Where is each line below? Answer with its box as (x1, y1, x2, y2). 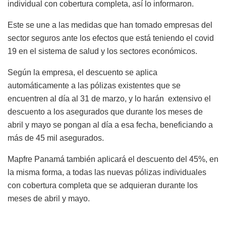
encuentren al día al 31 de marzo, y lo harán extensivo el (8, 94, 211, 103)
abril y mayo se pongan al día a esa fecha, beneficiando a (8, 120, 213, 129)
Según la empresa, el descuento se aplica (8, 68, 157, 77)
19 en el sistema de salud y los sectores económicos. (8, 46, 197, 55)
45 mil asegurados (36, 133, 102, 142)
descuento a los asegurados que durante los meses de (8, 107, 203, 116)
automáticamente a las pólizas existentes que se (8, 81, 181, 90)
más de (8, 133, 36, 142)
